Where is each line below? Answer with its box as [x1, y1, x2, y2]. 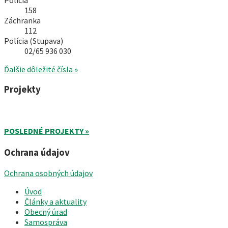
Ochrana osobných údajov [4, 168, 93, 179]
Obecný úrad [24, 207, 67, 217]
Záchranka [4, 15, 41, 25]
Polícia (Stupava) [4, 35, 63, 46]
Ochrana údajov [4, 147, 70, 159]
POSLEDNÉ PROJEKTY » [4, 126, 89, 136]
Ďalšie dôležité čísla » [4, 64, 78, 74]
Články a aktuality [24, 196, 87, 207]
